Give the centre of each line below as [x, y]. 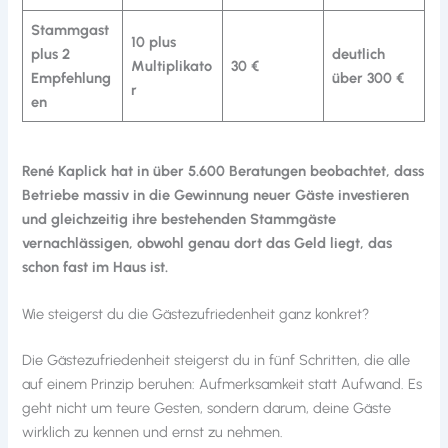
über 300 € [367, 78]
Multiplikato [171, 66]
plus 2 [50, 54]
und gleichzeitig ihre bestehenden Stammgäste [179, 218]
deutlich [358, 54]
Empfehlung [70, 78]
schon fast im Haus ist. [95, 266]
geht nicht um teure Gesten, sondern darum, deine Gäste [207, 407]
